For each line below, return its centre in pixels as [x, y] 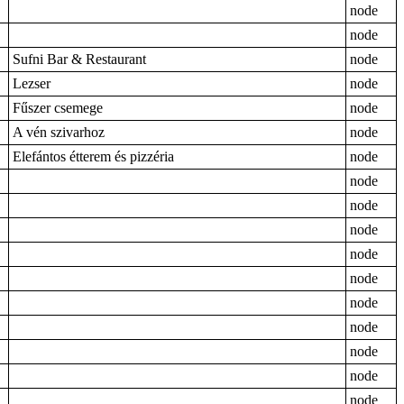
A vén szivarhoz [59, 132]
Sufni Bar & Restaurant [79, 59]
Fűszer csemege [58, 108]
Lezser [32, 83]
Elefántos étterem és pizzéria [93, 156]
